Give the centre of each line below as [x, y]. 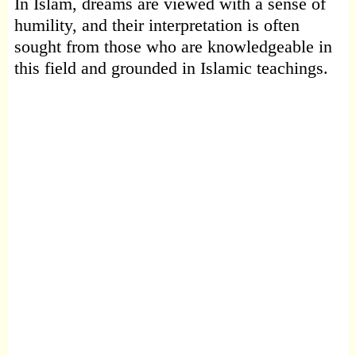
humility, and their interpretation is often [157, 25]
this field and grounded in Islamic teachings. [171, 68]
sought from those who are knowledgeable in [173, 46]
